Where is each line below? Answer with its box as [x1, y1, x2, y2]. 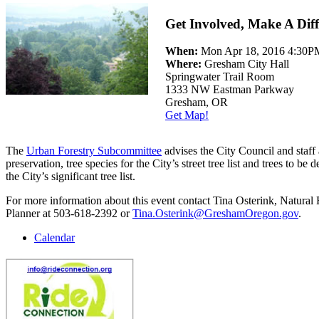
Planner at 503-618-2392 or [6, 206, 132, 219]
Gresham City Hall [204, 58, 289, 70]
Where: [165, 58, 204, 70]
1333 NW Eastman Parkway [165, 83, 294, 96]
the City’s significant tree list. [6, 169, 135, 182]
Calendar [34, 231, 75, 244]
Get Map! [165, 109, 209, 122]
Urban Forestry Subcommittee [26, 144, 162, 157]
